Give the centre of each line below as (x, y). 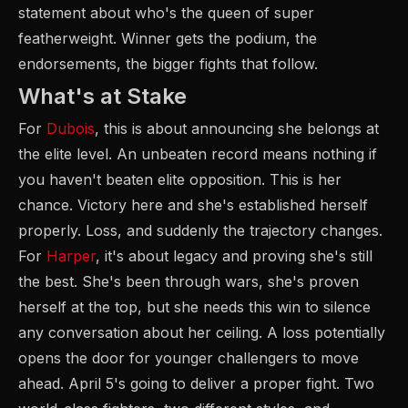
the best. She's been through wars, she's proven (189, 281)
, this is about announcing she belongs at (237, 128)
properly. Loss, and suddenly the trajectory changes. (200, 230)
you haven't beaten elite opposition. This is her (180, 179)
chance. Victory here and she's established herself (193, 205)
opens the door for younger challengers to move (189, 358)
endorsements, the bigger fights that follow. (168, 64)
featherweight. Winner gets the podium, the (168, 38)
